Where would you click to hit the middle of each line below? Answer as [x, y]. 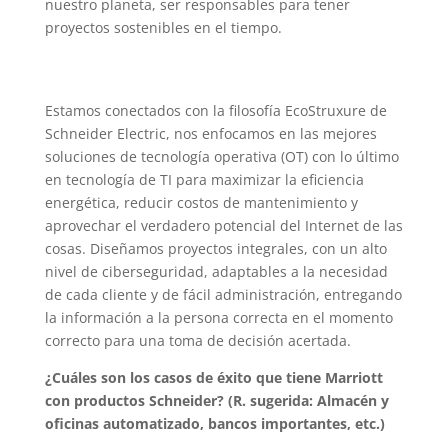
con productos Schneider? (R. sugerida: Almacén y [216, 401]
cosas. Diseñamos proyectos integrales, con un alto [215, 249]
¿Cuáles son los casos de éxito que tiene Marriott [213, 378]
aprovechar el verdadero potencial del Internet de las [223, 226]
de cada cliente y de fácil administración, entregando [223, 295]
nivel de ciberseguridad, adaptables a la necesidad [216, 272]
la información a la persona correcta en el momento [218, 318]
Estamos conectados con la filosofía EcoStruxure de [215, 111]
